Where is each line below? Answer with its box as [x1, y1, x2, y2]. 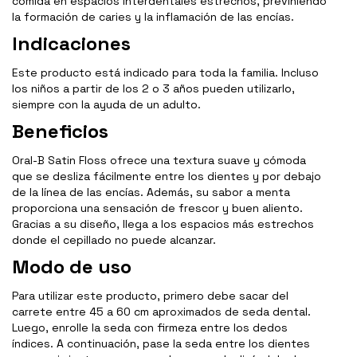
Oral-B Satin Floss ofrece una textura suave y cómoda [12, 153, 306, 168]
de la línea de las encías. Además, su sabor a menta [12, 185, 290, 200]
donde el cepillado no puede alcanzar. [12, 233, 216, 248]
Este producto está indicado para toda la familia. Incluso [12, 65, 319, 80]
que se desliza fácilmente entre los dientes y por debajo [12, 169, 321, 184]
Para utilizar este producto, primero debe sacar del [12, 288, 288, 304]
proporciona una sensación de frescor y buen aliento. [12, 201, 303, 216]
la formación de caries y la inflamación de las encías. [12, 10, 294, 25]
